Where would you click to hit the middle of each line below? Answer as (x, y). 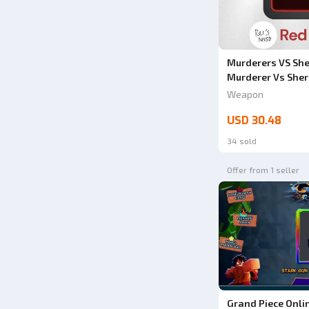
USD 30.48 (254, 121)
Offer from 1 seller (263, 170)
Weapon (245, 94)
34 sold (241, 141)
